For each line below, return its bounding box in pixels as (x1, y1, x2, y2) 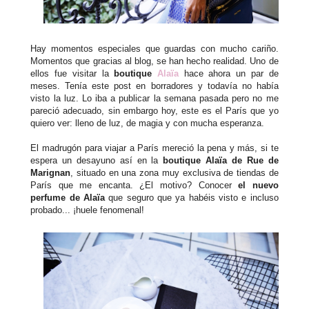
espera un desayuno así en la (30, 155, 163, 166)
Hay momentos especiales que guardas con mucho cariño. (30, 43, 279, 54)
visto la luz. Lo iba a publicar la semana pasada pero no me (30, 93, 279, 104)
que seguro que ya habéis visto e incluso (105, 192, 279, 203)
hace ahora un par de (179, 68, 279, 79)
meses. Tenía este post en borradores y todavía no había (30, 81, 279, 92)
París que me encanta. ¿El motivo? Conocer (30, 180, 239, 191)
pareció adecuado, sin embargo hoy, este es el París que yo (30, 106, 279, 117)
